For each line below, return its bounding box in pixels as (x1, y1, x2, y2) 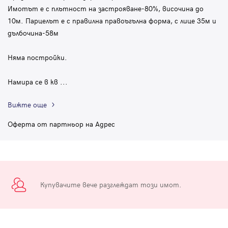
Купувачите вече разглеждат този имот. (40, 180, 182, 190)
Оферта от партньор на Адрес (8, 119, 115, 129)
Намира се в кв (8, 76, 60, 87)
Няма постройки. (8, 52, 67, 62)
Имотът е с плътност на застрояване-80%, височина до (8, 3, 204, 13)
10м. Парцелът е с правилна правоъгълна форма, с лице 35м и (8, 15, 216, 25)
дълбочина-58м (8, 27, 59, 38)
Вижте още (8, 99, 47, 109)
